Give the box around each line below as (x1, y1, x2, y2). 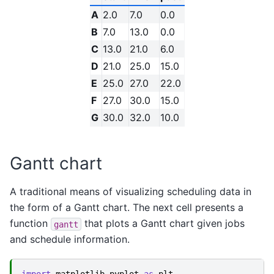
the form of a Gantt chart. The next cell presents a (10, 201, 243, 214)
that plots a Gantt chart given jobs (81, 217, 245, 230)
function (10, 217, 51, 230)
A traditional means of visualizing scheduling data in (10, 185, 251, 198)
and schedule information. (10, 233, 130, 246)
